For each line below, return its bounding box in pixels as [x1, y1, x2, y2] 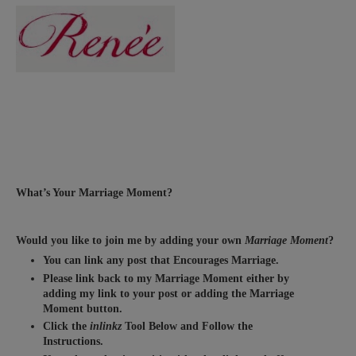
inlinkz [90, 320, 122, 333]
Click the [43, 320, 91, 333]
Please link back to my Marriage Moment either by [43, 272, 290, 284]
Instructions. [43, 335, 104, 348]
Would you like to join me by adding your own [16, 234, 245, 246]
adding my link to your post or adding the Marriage [43, 287, 295, 300]
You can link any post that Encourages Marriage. [43, 254, 280, 267]
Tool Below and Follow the [122, 320, 253, 333]
